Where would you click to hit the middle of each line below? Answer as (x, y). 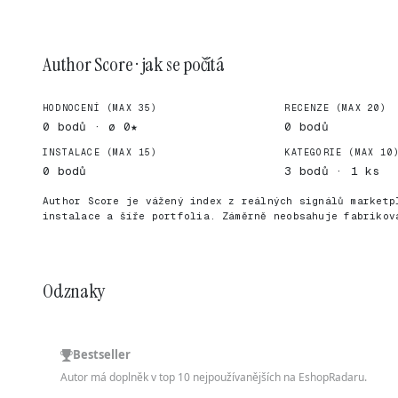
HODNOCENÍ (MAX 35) (100, 108)
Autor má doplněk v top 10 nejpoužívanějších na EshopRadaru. (214, 377)
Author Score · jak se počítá (134, 64)
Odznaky (74, 291)
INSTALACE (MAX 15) (100, 152)
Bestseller (102, 354)
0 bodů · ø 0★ (91, 127)
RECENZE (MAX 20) (336, 108)
